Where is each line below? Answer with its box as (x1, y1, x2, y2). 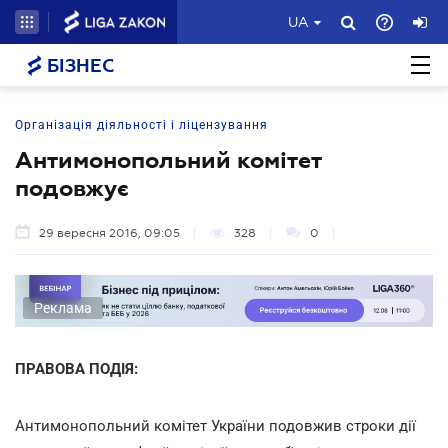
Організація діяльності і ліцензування (15, 118, 268, 132)
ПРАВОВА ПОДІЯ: (15, 359, 138, 378)
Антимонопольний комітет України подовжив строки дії (15, 416, 416, 435)
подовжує (15, 175, 129, 201)
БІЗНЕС (42, 56, 114, 76)
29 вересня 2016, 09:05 (39, 226, 180, 240)
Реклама (34, 299, 92, 316)
